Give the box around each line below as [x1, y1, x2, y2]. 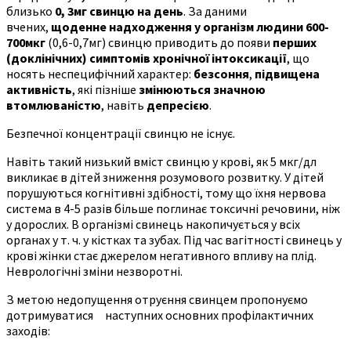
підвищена [255, 65, 320, 81]
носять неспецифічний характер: [6, 65, 194, 81]
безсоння [194, 65, 249, 81]
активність [6, 81, 72, 97]
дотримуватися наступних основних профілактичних [6, 306, 313, 323]
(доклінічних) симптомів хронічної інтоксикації [6, 49, 287, 66]
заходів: [6, 322, 50, 338]
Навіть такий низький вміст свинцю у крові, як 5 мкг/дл [6, 153, 317, 169]
